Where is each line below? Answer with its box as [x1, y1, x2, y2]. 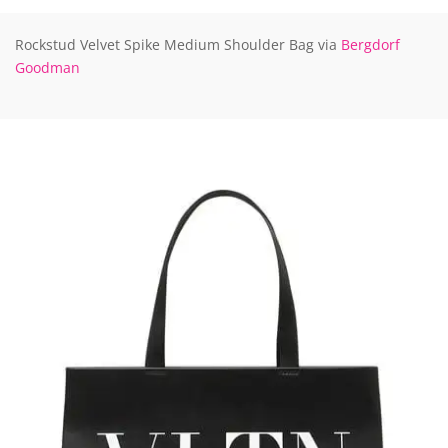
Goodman [15, 58, 80, 78]
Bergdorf [341, 35, 400, 55]
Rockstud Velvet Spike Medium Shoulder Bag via [15, 35, 341, 55]
